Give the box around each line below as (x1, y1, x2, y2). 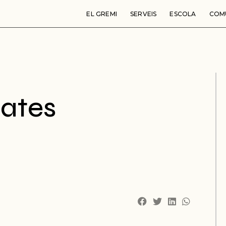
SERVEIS (130, 10, 157, 18)
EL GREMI (86, 10, 118, 18)
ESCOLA (169, 10, 196, 18)
